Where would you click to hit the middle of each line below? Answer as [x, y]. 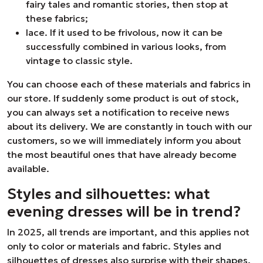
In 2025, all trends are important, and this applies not [128, 232]
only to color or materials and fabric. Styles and [114, 246]
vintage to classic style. [79, 60]
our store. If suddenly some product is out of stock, [123, 98]
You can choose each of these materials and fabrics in [129, 84]
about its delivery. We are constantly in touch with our [129, 126]
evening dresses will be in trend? [124, 211]
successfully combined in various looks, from [126, 46]
